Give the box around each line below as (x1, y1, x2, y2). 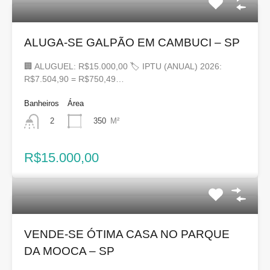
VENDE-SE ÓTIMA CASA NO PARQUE (24, 227, 230, 240)
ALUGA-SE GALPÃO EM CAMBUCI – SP (24, 36, 240, 49)
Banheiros (24, 99, 59, 108)
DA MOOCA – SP (24, 244, 115, 257)
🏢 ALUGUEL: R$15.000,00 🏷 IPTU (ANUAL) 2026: (24, 61, 222, 72)
